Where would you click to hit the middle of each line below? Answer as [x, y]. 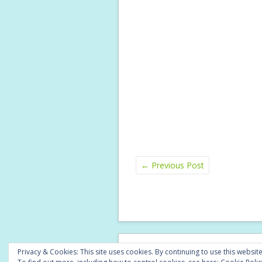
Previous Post [177, 166]
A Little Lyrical [226, 252]
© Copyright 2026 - [170, 252]
